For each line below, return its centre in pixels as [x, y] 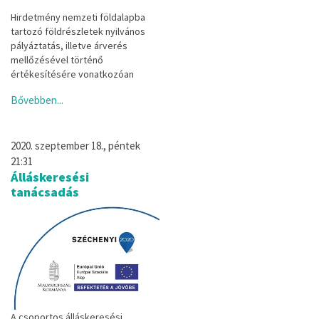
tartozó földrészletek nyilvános [78, 31]
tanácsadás [45, 192]
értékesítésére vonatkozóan [72, 74]
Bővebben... [37, 100]
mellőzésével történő [57, 59]
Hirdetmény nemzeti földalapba [78, 17]
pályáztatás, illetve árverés [69, 45]
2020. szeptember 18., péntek [75, 145]
